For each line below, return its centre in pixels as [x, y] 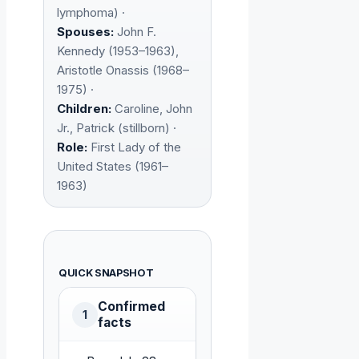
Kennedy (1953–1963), [118, 51]
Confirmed [131, 307]
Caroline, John [152, 109]
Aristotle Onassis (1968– [123, 71]
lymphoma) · [91, 13]
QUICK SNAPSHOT [106, 273]
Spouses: [85, 32]
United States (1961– [113, 167]
